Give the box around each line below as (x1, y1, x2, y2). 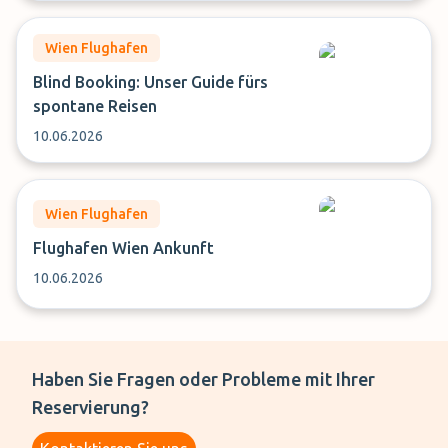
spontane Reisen (33, 97, 157, 115)
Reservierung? (32, 397, 149, 417)
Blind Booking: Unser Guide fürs (33, 73, 268, 91)
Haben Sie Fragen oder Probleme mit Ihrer (32, 369, 375, 389)
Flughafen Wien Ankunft (33, 239, 214, 257)
